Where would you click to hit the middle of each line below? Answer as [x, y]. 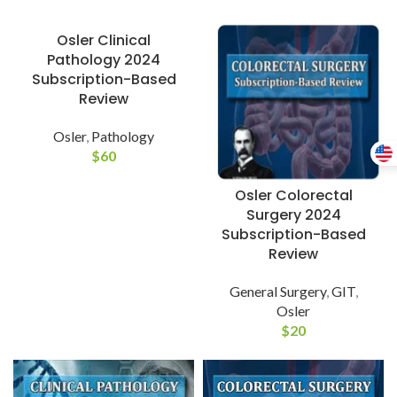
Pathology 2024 [104, 59]
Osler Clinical [104, 40]
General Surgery [277, 292]
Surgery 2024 [293, 215]
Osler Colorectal [293, 196]
